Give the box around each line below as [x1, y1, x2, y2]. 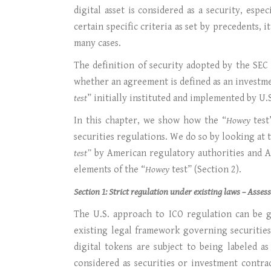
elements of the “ [74, 164, 145, 175]
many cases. [74, 38, 121, 49]
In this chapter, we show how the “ [74, 115, 226, 126]
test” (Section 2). [169, 164, 241, 175]
